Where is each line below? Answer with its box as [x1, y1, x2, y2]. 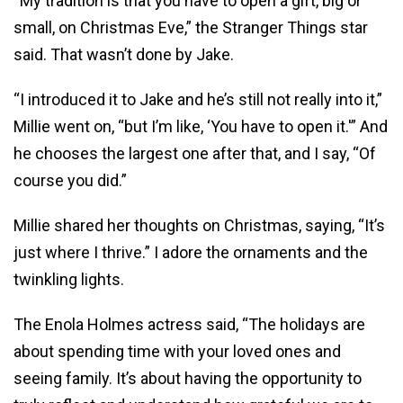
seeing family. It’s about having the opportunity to [13, 369, 362, 389]
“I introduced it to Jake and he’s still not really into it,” [13, 90, 382, 110]
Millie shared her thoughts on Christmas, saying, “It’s [13, 216, 385, 236]
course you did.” [13, 171, 127, 191]
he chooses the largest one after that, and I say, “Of [13, 144, 376, 164]
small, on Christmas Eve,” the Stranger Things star [13, 18, 368, 38]
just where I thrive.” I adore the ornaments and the [13, 243, 368, 263]
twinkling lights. [13, 270, 124, 290]
